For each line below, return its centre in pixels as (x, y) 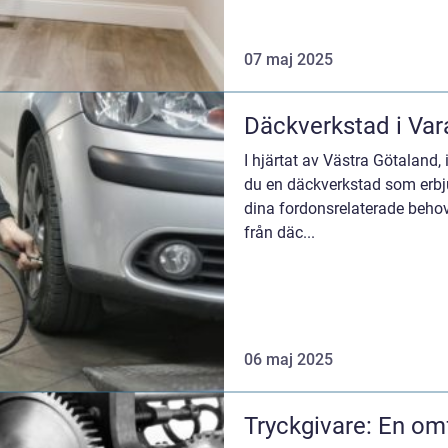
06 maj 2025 (288, 360)
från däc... (279, 233)
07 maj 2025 (288, 60)
